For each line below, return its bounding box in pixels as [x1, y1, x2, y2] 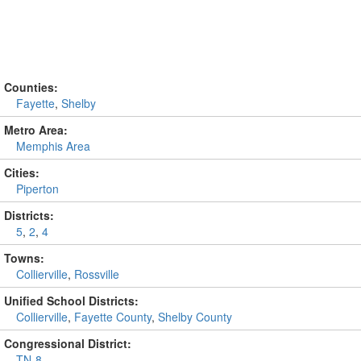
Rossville [74, 266, 119, 282]
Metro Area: [4, 122, 68, 138]
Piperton [16, 180, 59, 197]
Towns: [4, 250, 44, 266]
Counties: [4, 79, 58, 95]
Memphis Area [16, 138, 90, 154]
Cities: [4, 164, 39, 180]
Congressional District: [4, 335, 131, 351]
